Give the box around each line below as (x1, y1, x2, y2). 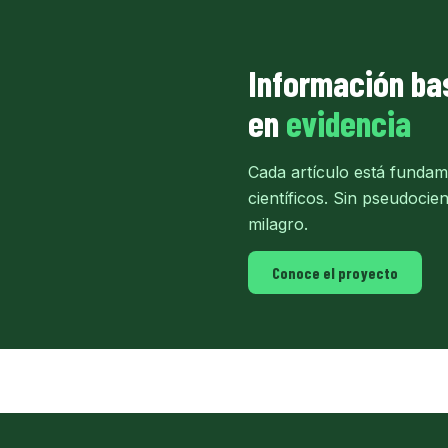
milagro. (248, 213, 308, 234)
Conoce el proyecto (272, 262, 398, 282)
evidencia (286, 100, 411, 144)
